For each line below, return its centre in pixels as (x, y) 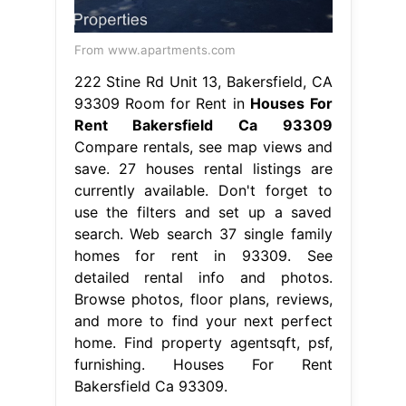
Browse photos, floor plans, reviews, (203, 300)
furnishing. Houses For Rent (203, 365)
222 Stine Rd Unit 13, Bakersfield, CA (203, 82)
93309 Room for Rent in (162, 104)
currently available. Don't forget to (203, 191)
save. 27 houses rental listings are (203, 169)
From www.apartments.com (155, 50)
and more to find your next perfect (203, 321)
